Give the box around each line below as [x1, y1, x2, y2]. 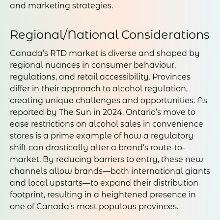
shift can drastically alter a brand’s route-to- [10, 143, 185, 153]
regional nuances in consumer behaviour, [10, 60, 176, 70]
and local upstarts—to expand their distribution [10, 178, 198, 188]
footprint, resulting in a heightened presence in [10, 190, 196, 200]
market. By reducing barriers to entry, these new [10, 155, 203, 165]
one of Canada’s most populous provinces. [10, 202, 178, 212]
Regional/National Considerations [10, 27, 210, 42]
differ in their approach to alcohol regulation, [10, 84, 188, 94]
